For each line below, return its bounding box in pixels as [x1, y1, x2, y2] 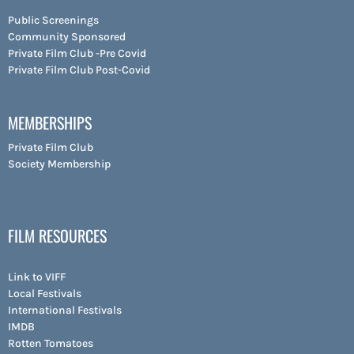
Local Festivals [8, 286, 81, 300]
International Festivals [8, 303, 122, 317]
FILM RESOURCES [8, 223, 107, 247]
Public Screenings [8, 13, 99, 27]
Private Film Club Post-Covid [8, 62, 150, 77]
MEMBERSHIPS [8, 110, 92, 134]
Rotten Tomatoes [8, 336, 93, 350]
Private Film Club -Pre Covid [8, 46, 146, 60]
